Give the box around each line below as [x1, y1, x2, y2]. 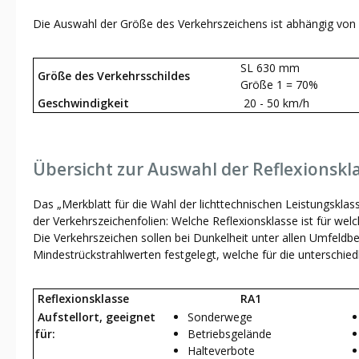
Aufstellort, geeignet [34, 309, 155, 325]
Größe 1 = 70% [240, 76, 318, 92]
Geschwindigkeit [34, 95, 129, 111]
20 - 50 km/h [240, 95, 309, 111]
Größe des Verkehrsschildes [34, 67, 190, 83]
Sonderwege [188, 309, 252, 325]
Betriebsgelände [188, 325, 272, 341]
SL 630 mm [240, 59, 300, 75]
